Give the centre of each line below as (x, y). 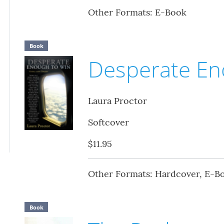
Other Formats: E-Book (137, 12)
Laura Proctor (117, 100)
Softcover (108, 122)
